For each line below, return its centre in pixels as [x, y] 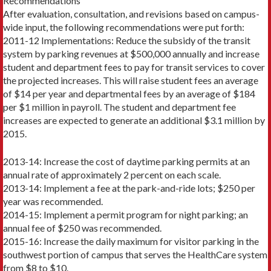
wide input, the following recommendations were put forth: [124, 27]
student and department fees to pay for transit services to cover [134, 67]
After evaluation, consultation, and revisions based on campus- [131, 14]
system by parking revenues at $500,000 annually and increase [131, 54]
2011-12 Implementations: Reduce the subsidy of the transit [127, 41]
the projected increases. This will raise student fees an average [131, 80]
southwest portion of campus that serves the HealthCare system [135, 255]
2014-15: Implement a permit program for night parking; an [126, 215]
